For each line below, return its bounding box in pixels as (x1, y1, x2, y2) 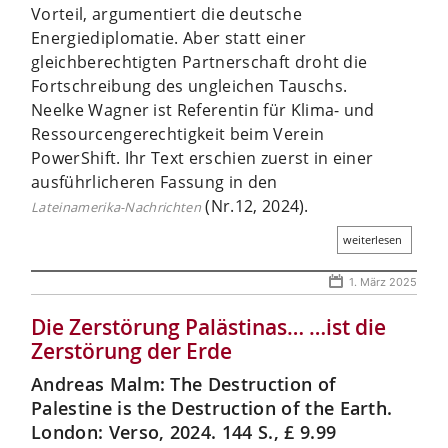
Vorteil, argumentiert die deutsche (31, 2, 302, 25)
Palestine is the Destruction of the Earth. (31, 395, 393, 420)
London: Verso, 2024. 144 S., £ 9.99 (31, 419, 337, 444)
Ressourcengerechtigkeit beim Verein (31, 122, 325, 145)
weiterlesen (343, 231, 402, 247)
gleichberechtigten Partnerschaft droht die (31, 50, 368, 73)
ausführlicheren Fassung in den (31, 170, 278, 193)
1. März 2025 (349, 274, 417, 289)
